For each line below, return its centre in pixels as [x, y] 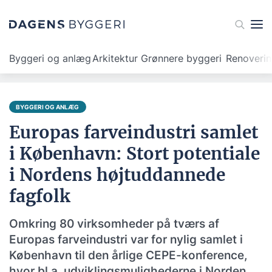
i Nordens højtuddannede [117, 175]
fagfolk [40, 196]
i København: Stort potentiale [134, 154]
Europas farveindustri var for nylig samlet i [126, 240]
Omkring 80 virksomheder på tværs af [114, 224]
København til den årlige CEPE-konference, [128, 255]
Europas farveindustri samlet [134, 132]
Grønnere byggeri [181, 58]
